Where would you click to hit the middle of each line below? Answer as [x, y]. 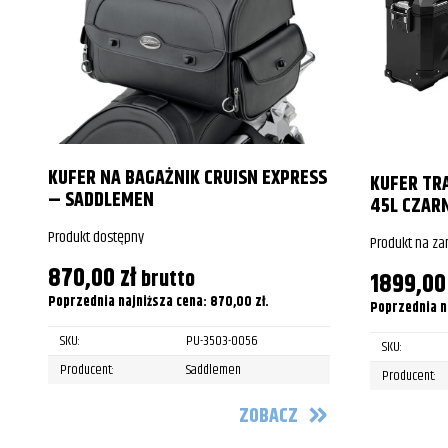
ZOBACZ [268, 417]
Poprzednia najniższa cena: [129, 301]
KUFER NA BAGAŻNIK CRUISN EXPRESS [187, 178]
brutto [168, 279]
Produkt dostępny [96, 237]
